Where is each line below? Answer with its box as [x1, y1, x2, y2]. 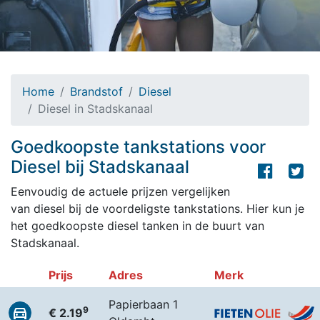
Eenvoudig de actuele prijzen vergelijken [11, 184, 230, 199]
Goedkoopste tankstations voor [11, 136, 266, 157]
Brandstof [70, 84, 123, 99]
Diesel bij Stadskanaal [11, 156, 189, 177]
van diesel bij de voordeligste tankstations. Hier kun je [11, 201, 304, 216]
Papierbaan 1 [109, 297, 178, 311]
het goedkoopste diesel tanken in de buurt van [11, 219, 264, 233]
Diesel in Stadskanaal [38, 101, 153, 116]
